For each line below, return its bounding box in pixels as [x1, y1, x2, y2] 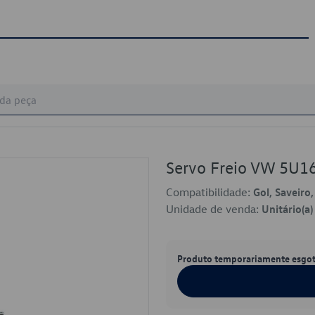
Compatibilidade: [166, 185, 253, 199]
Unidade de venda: [166, 202, 262, 216]
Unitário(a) [262, 202, 313, 216]
